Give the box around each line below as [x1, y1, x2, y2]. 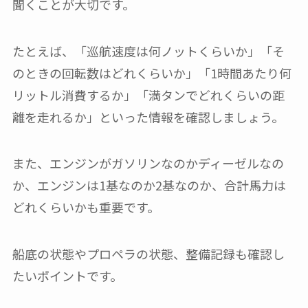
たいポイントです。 [12, 267, 122, 285]
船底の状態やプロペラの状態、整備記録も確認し [12, 245, 285, 263]
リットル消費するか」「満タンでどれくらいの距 [12, 85, 285, 104]
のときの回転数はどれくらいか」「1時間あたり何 [12, 63, 291, 82]
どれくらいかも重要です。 [12, 198, 159, 217]
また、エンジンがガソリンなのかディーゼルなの [12, 154, 284, 173]
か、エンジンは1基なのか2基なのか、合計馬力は [12, 176, 286, 195]
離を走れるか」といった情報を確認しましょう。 [12, 107, 284, 126]
